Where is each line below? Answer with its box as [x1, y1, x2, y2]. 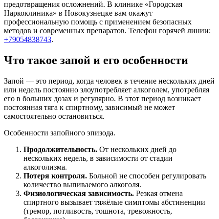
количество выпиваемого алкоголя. [23, 180, 141, 189]
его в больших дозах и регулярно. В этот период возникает [4, 94, 201, 103]
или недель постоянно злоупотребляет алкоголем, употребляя [4, 85, 209, 94]
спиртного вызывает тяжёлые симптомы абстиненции [23, 197, 205, 206]
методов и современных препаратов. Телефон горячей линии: [4, 26, 211, 35]
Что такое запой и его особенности [4, 53, 188, 66]
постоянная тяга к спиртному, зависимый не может [4, 103, 175, 111]
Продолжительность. [23, 145, 99, 153]
